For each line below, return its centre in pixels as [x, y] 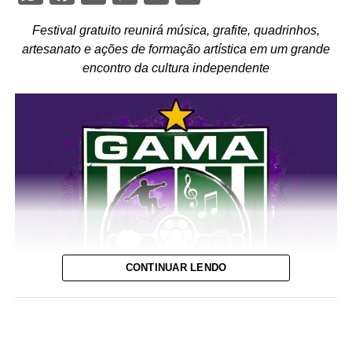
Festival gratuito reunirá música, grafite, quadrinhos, [176, 31]
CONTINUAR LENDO [176, 268]
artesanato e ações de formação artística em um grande [176, 49]
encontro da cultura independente [176, 68]
